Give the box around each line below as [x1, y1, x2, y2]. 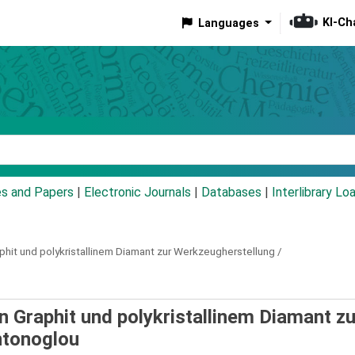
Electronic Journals [84, 185, 191, 200]
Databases [201, 185, 261, 200]
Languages [197, 16, 259, 30]
